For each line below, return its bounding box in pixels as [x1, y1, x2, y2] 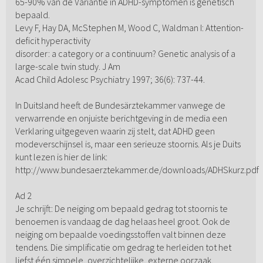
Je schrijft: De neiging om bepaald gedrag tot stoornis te [15, 203, 228, 215]
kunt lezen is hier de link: [15, 151, 107, 163]
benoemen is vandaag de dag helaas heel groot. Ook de [15, 215, 230, 228]
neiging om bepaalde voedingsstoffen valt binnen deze [15, 228, 226, 241]
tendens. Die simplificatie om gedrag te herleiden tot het [15, 241, 231, 254]
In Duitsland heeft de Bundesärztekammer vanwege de [15, 99, 225, 112]
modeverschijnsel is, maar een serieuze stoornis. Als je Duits [15, 138, 241, 150]
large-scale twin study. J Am [15, 60, 120, 73]
